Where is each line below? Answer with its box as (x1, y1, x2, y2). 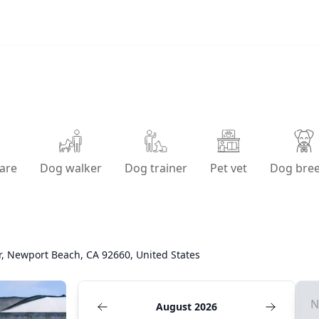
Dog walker (39, 160, 102, 176)
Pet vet (209, 160, 247, 176)
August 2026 (155, 300, 217, 313)
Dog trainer (124, 160, 187, 176)
